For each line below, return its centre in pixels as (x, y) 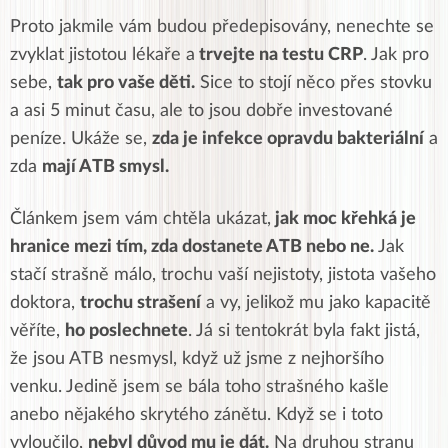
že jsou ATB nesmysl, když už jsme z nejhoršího (197, 358)
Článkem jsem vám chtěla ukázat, (140, 218)
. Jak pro (396, 54)
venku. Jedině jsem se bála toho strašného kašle (199, 386)
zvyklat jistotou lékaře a (102, 54)
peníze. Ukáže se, (81, 138)
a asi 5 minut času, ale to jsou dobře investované (201, 110)
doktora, (45, 302)
